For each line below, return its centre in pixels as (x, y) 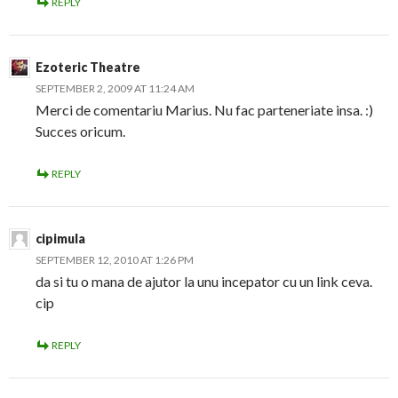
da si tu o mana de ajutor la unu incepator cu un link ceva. (204, 281)
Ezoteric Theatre (88, 67)
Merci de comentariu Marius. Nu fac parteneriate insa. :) (204, 110)
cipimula (60, 239)
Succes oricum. (80, 131)
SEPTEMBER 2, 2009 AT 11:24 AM (115, 88)
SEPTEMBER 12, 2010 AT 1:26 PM (115, 260)
